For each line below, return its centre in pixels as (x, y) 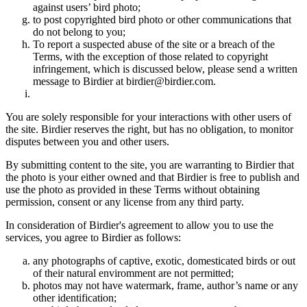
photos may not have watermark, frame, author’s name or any (165, 286)
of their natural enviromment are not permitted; (133, 273)
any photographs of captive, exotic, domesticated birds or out (164, 261)
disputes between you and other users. (87, 142)
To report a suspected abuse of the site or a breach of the (154, 45)
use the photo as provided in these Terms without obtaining (133, 190)
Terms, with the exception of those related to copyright (150, 57)
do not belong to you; (79, 32)
